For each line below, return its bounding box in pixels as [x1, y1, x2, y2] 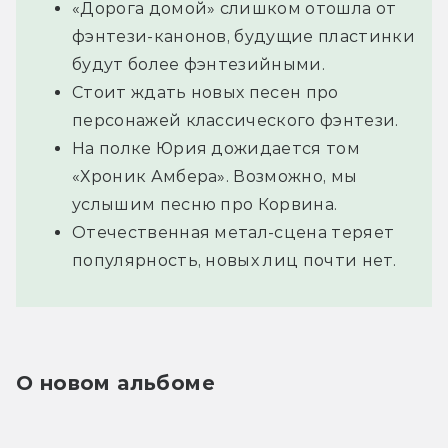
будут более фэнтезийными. [72, 54, 326, 74]
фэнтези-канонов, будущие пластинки [72, 26, 415, 46]
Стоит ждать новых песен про [72, 82, 339, 102]
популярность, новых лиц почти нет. [72, 250, 396, 270]
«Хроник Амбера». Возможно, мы [72, 166, 358, 186]
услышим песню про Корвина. [72, 194, 338, 214]
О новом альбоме [16, 370, 215, 395]
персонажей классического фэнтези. [72, 110, 399, 130]
